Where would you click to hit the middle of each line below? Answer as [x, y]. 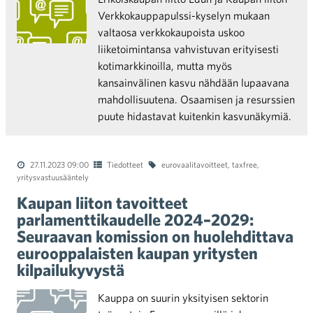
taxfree [245, 164]
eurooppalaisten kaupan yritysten [137, 253]
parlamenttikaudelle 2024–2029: [135, 219]
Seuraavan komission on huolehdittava [155, 236]
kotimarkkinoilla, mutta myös [165, 66]
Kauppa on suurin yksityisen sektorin [183, 298]
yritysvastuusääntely [53, 177]
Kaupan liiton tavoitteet [102, 203]
